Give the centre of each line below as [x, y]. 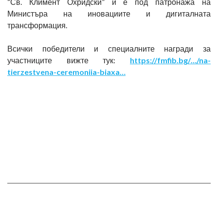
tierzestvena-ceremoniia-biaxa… [66, 72]
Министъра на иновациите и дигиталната [109, 13]
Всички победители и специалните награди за [109, 48]
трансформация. [37, 25]
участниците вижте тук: [69, 60]
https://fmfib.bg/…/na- [170, 60]
